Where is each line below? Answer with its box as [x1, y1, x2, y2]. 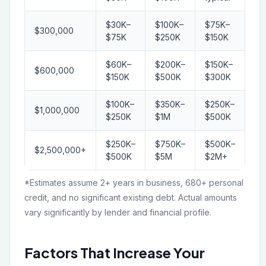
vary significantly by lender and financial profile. [24, 207, 211, 217]
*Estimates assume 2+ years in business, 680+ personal [24, 178, 243, 188]
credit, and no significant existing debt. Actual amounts [24, 192, 237, 202]
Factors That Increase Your [24, 243, 205, 261]
